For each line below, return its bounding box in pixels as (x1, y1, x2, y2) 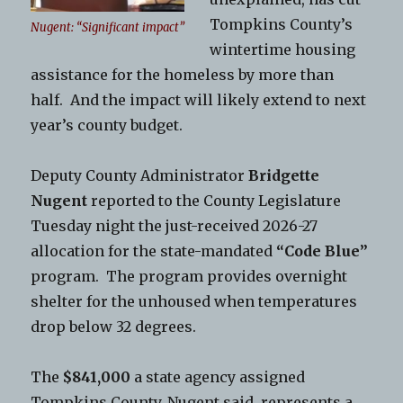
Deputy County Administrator (31, 166, 249, 185)
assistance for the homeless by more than (31, 66, 335, 85)
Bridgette (248, 166, 320, 185)
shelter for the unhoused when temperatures (31, 292, 358, 311)
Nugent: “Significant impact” (31, 19, 185, 35)
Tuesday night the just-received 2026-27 (31, 217, 318, 236)
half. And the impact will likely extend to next (31, 91, 367, 110)
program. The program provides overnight (31, 267, 348, 286)
